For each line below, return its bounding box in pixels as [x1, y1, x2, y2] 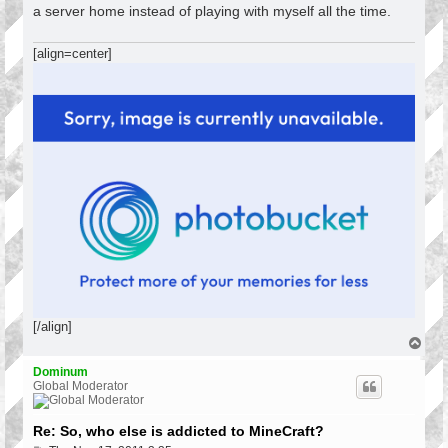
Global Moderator [33, 379, 128, 394]
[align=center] [33, 46, 112, 62]
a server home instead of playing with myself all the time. [33, 3, 391, 20]
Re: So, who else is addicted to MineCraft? [33, 423, 324, 440]
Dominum [33, 365, 88, 380]
